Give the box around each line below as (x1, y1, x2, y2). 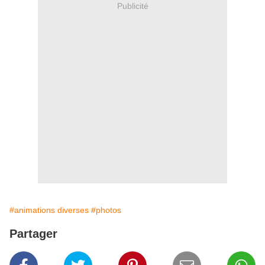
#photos (91, 205, 121, 215)
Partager (9, 227, 57, 241)
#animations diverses (9, 205, 89, 215)
